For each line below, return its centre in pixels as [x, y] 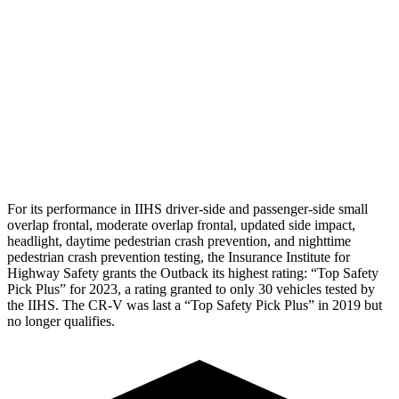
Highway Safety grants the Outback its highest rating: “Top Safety [193, 273]
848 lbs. [215, 110]
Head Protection [107, 151]
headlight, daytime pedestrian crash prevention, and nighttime [179, 240]
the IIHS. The [48, 305]
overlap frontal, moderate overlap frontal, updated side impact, [181, 224]
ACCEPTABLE [308, 69]
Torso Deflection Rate [107, 28]
